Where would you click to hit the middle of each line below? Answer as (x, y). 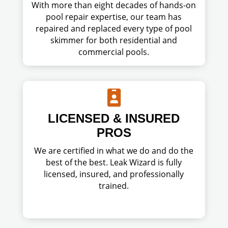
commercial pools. (114, 52)
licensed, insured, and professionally (114, 174)
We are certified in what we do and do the (114, 151)
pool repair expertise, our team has (114, 17)
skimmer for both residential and (114, 40)
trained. (114, 186)
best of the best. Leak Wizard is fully (114, 162)
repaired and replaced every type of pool (114, 28)
